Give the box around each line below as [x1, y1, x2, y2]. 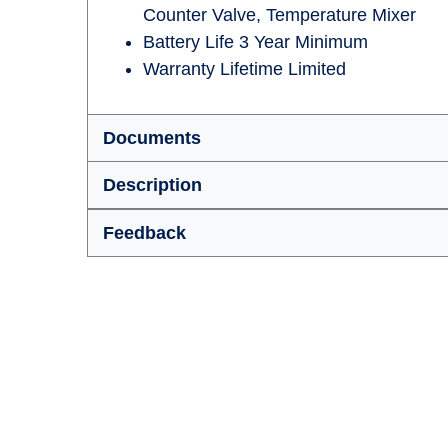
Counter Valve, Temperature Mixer [143, 5, 416, 25]
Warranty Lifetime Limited [143, 59, 346, 79]
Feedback [103, 223, 186, 243]
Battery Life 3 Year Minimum [143, 32, 368, 52]
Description [103, 175, 202, 195]
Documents [103, 128, 201, 148]
